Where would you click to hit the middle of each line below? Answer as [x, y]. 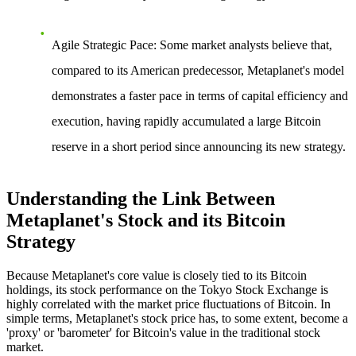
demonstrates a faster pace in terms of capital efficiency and [200, 96]
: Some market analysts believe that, [243, 45]
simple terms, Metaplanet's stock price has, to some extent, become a [177, 318]
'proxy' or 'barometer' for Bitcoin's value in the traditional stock [163, 333]
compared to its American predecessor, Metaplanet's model [198, 71]
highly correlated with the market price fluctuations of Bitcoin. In [168, 304]
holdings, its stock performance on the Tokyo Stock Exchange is [167, 290]
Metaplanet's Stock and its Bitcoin [146, 221]
